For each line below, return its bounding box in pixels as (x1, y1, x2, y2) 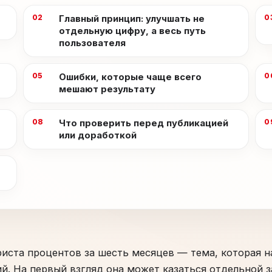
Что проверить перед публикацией (58, 117, 228, 129)
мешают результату (58, 83, 155, 95)
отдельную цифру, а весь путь (58, 25, 206, 36)
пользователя (58, 37, 126, 49)
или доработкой (58, 129, 137, 141)
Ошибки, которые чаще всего (58, 71, 202, 83)
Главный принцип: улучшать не (58, 13, 205, 24)
